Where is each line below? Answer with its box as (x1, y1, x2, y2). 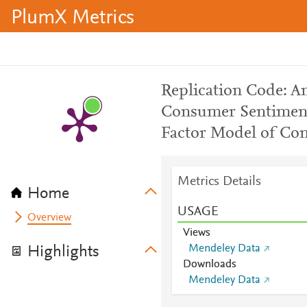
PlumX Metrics (11, 8, 134, 29)
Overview (27, 212, 72, 223)
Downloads (182, 259, 236, 270)
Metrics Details (177, 175, 261, 188)
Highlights (27, 244, 99, 260)
